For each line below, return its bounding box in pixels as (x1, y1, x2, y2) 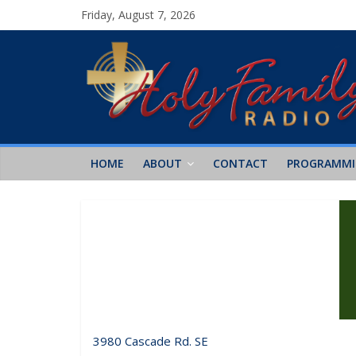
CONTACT (213, 155, 268, 171)
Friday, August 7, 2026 (81, 7, 195, 22)
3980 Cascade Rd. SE (93, 332, 208, 349)
